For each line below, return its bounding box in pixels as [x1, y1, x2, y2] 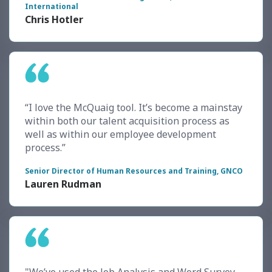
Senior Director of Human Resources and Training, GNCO [25, 166, 243, 177]
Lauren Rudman [25, 177, 101, 191]
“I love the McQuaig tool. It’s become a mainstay [25, 101, 242, 115]
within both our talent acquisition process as [25, 114, 229, 128]
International [25, 1, 78, 12]
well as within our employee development [25, 127, 216, 141]
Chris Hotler [25, 13, 83, 27]
